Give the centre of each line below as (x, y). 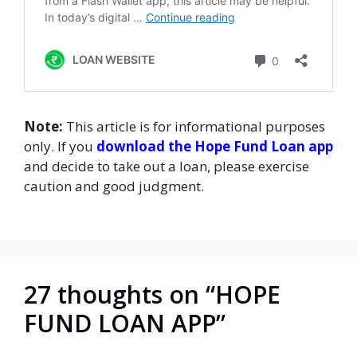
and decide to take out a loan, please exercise (167, 167)
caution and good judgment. (114, 186)
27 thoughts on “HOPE (152, 294)
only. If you (60, 147)
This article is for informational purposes (194, 127)
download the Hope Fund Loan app (215, 147)
